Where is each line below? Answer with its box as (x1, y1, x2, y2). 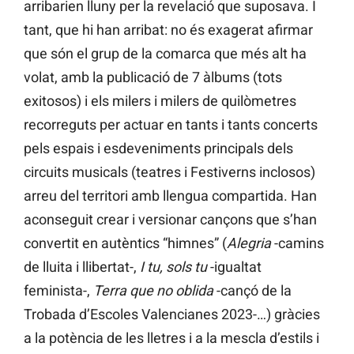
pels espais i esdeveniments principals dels (24, 140, 293, 157)
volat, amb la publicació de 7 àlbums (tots (24, 69, 282, 86)
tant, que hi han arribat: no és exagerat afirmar (24, 21, 313, 39)
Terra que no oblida (93, 282, 213, 299)
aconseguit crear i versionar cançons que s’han (24, 211, 317, 228)
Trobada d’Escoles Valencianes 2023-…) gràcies (24, 306, 320, 323)
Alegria (227, 235, 271, 252)
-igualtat (207, 258, 262, 276)
